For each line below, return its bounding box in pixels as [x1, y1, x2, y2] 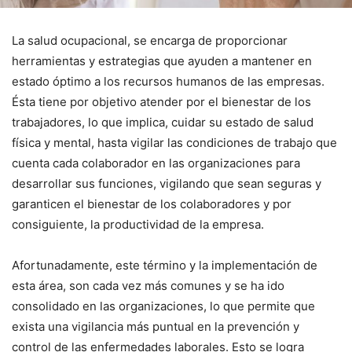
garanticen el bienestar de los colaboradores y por [12, 196, 291, 211]
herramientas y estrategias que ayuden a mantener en [12, 53, 312, 68]
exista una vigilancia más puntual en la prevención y [12, 318, 299, 334]
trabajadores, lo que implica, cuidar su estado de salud [12, 114, 313, 130]
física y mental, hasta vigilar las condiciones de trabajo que [12, 134, 337, 150]
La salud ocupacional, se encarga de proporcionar [12, 32, 288, 48]
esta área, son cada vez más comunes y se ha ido [12, 277, 284, 293]
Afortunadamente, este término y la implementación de [12, 257, 317, 273]
